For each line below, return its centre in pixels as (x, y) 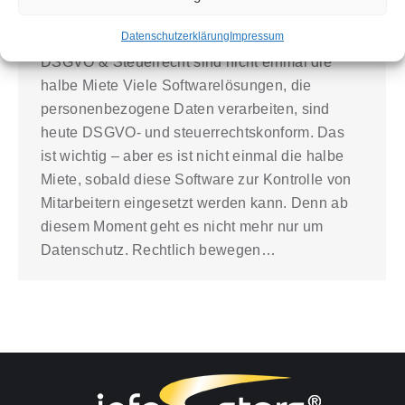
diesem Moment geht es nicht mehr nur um (182, 226)
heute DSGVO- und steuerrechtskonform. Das (193, 132)
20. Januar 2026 (292, 29)
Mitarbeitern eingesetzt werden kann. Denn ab (195, 202)
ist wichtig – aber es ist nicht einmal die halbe (193, 155)
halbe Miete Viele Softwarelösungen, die (176, 85)
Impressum (257, 36)
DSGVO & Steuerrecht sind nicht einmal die (187, 61)
